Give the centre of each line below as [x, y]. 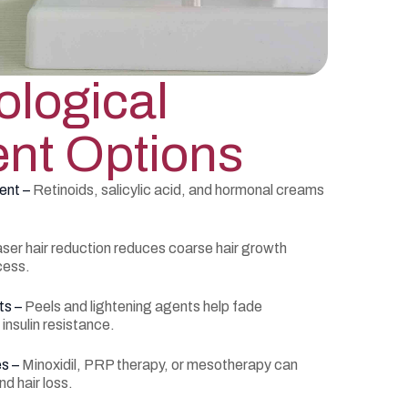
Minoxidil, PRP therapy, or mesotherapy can [160, 365]
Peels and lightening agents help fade [143, 306]
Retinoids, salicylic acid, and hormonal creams [178, 190]
